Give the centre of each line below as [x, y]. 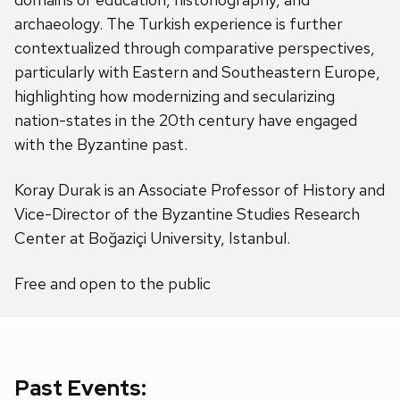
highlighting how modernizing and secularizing [175, 96]
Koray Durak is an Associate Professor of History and [200, 190]
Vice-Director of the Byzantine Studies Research [187, 214]
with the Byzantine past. [101, 145]
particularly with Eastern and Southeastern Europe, [197, 72]
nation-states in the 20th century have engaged [186, 121]
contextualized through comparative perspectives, [195, 48]
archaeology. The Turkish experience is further [179, 24]
